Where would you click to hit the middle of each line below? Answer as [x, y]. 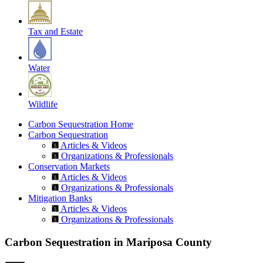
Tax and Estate [55, 32]
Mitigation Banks [60, 198]
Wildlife [43, 104]
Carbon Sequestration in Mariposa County [108, 242]
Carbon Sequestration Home [81, 124]
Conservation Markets [69, 167]
